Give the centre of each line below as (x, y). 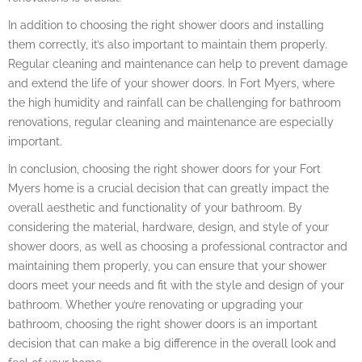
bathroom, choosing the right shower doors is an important (163, 324)
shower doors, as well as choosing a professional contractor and (178, 246)
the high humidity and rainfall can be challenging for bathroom (175, 103)
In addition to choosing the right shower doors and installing (166, 25)
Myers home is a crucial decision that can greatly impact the (168, 188)
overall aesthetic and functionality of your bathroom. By (155, 208)
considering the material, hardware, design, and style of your (168, 227)
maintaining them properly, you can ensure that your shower (167, 266)
